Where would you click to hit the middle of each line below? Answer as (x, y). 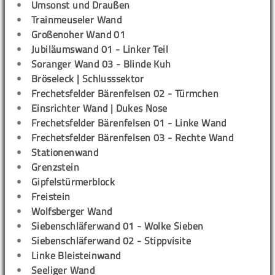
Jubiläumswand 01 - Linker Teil (100, 49)
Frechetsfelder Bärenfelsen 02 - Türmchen (125, 93)
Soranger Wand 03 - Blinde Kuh (101, 64)
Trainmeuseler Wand (77, 20)
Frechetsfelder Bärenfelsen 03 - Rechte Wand (133, 137)
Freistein (51, 196)
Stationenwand (65, 152)
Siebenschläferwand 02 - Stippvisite (111, 241)
